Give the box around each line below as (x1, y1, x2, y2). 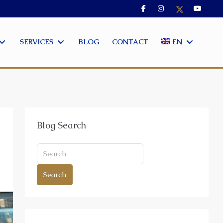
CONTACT (111, 37, 148, 46)
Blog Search (37, 119, 86, 131)
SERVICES (19, 37, 53, 46)
